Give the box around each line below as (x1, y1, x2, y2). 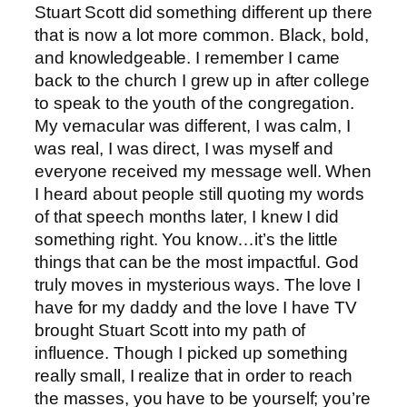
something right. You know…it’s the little (35, 230, 338, 250)
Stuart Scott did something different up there (35, 3, 372, 23)
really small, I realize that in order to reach (35, 366, 353, 386)
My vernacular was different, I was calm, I (35, 116, 351, 136)
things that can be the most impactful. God (35, 253, 359, 273)
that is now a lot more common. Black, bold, (35, 25, 369, 45)
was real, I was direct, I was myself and (35, 139, 333, 159)
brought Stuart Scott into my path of (35, 321, 306, 341)
